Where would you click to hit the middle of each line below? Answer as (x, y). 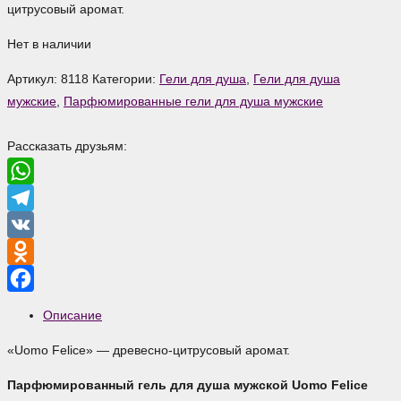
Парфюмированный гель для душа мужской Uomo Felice (188, 385)
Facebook (35, 306)
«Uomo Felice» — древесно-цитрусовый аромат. (149, 350)
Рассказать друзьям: (67, 146)
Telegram (34, 225)
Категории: (126, 79)
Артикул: (34, 79)
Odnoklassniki (47, 279)
